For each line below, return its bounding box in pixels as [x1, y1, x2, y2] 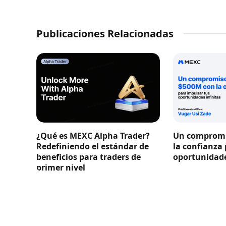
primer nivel [36, 161, 85, 173]
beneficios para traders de [36, 151, 141, 162]
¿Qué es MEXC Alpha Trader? [36, 130, 150, 141]
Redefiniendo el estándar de [36, 140, 149, 152]
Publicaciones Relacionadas [36, 26, 174, 40]
